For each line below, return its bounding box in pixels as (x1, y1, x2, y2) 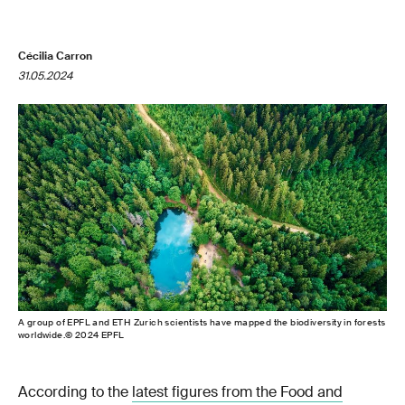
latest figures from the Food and (132, 381, 343, 401)
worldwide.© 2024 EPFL (18, 328, 125, 341)
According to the (18, 381, 132, 401)
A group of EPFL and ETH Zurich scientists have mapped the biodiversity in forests (18, 316, 386, 328)
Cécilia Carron (18, 49, 92, 63)
